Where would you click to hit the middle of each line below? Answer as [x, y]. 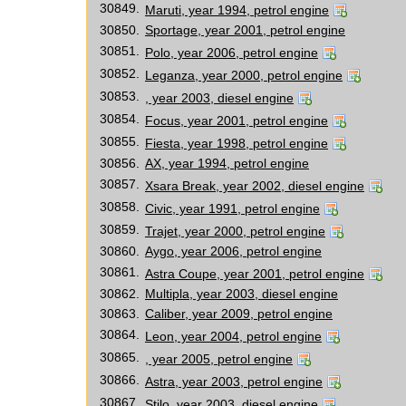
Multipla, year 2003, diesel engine [242, 294]
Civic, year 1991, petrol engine [232, 208]
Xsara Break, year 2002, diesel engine [255, 186]
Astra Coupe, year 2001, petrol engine [255, 274]
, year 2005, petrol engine [219, 359]
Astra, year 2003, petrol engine [234, 382]
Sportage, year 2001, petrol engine [245, 30]
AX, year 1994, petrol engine [227, 163]
